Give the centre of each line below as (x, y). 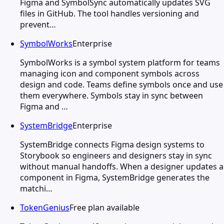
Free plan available (104, 207)
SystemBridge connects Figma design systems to (112, 144)
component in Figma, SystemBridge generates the (115, 177)
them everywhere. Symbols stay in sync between (111, 95)
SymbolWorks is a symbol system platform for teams (120, 62)
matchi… (36, 188)
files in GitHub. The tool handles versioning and (109, 13)
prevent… (38, 24)
